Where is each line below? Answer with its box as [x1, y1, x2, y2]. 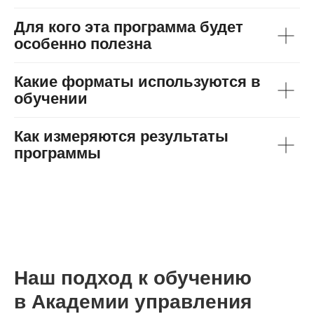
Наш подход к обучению [14, 267, 252, 289]
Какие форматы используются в [14, 73, 261, 91]
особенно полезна [14, 35, 151, 53]
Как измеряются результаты [14, 128, 228, 146]
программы [14, 144, 101, 163]
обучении [14, 90, 88, 108]
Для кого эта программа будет [14, 18, 243, 36]
